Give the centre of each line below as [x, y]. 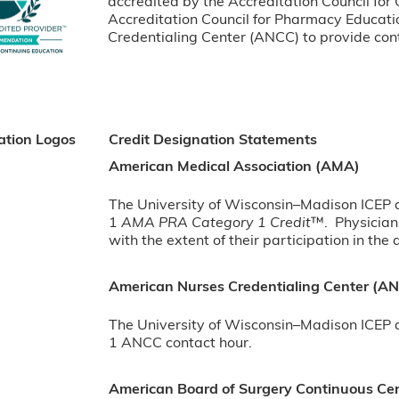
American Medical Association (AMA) [235, 168]
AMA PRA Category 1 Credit [216, 223]
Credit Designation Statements [213, 141]
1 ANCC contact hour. [183, 343]
